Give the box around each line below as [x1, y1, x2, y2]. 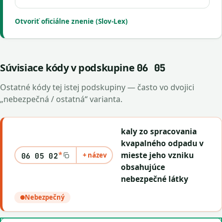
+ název [82, 151, 107, 160]
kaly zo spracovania [121, 126, 197, 137]
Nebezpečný [25, 193, 64, 202]
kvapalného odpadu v [121, 138, 204, 149]
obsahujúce [121, 162, 166, 172]
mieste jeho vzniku [121, 150, 194, 161]
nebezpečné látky [121, 173, 189, 184]
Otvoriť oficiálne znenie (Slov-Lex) [15, 17, 128, 26]
